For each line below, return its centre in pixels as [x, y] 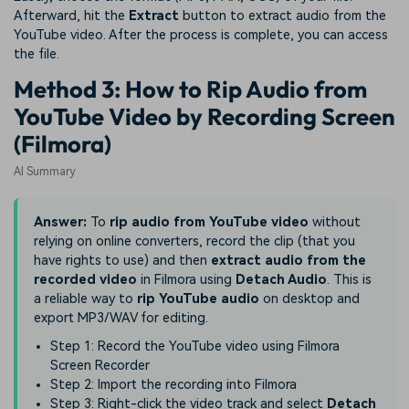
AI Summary [45, 172]
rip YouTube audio [198, 299]
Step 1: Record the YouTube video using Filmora [195, 347]
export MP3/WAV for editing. [121, 319]
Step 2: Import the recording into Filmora [173, 385]
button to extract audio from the [284, 16]
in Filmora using [186, 280]
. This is [349, 280]
